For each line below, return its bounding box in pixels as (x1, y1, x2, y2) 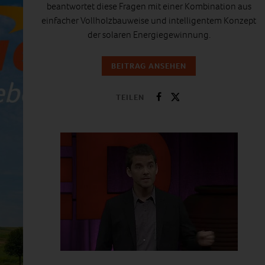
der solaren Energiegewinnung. (87, 28, 211, 41)
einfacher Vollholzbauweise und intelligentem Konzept (41, 14, 256, 27)
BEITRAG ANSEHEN (111, 60, 186, 72)
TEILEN (116, 91, 144, 103)
